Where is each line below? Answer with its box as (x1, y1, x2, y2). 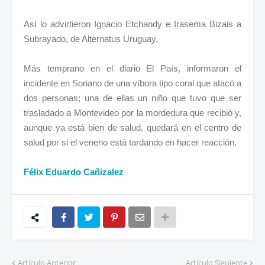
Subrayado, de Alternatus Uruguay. (24, 33, 158, 44)
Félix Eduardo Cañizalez (24, 166, 124, 177)
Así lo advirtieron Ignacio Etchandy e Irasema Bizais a (24, 18, 241, 29)
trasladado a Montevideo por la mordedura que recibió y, (24, 107, 241, 118)
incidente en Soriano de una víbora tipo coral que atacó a (24, 77, 241, 88)
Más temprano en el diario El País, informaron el (24, 63, 241, 73)
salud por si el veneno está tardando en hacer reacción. (24, 137, 237, 147)
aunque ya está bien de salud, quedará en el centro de (24, 122, 241, 132)
